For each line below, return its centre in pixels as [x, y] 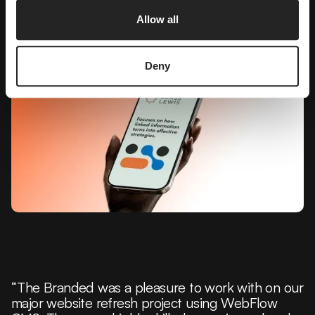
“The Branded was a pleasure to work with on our [157, 288]
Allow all [157, 20]
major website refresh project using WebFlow [144, 303]
